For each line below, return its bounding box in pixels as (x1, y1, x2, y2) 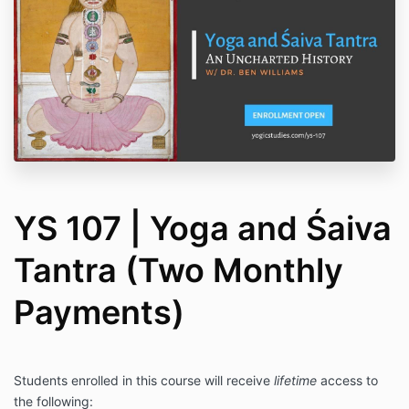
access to (320, 372, 378, 389)
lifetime (274, 372, 320, 389)
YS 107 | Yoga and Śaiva (14, 208, 392, 249)
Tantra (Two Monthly (14, 250, 343, 291)
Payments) (14, 292, 184, 333)
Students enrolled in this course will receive (14, 372, 274, 389)
